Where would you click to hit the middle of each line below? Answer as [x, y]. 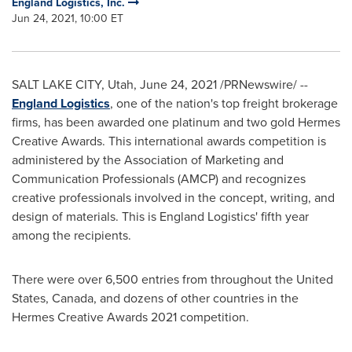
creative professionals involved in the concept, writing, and [173, 198]
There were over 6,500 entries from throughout [143, 279]
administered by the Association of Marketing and [148, 160]
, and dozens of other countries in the [196, 298]
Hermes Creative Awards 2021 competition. [130, 317]
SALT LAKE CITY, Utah [73, 84]
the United [304, 279]
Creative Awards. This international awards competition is [169, 141]
